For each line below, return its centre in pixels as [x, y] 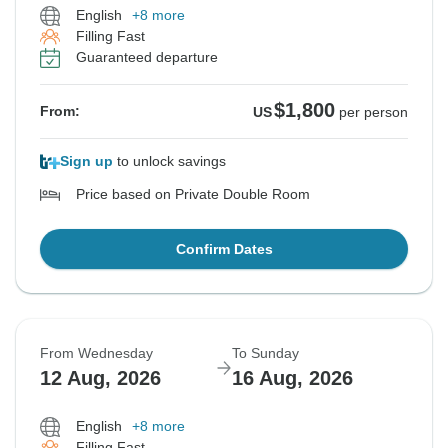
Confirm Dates [224, 249]
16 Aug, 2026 [292, 378]
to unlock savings [169, 161]
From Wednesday [96, 353]
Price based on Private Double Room [193, 194]
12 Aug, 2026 [100, 378]
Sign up [86, 161]
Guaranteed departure [147, 57]
